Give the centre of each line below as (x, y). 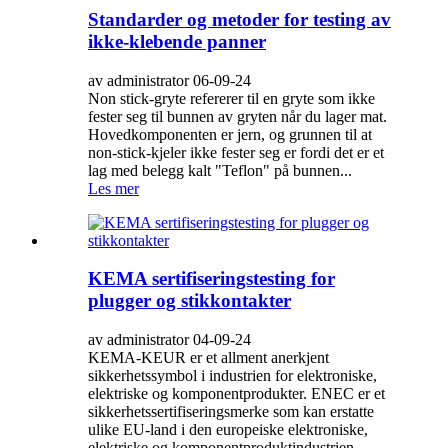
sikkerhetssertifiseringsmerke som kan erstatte (231, 412)
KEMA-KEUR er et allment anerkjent (208, 358)
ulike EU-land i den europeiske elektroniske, (228, 430)
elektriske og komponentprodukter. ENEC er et (236, 394)
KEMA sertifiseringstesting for (211, 279)
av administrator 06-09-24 (169, 80)
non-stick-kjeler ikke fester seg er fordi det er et (236, 152)
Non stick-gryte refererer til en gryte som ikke (231, 98)
